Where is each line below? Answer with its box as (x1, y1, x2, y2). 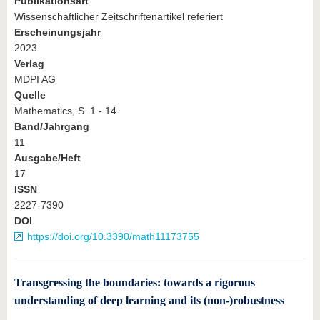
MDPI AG (14, 74, 56, 86)
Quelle (14, 89, 46, 101)
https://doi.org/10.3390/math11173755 (27, 231, 199, 243)
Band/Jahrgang (14, 121, 89, 133)
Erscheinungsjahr (14, 26, 101, 39)
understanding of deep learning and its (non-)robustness (14, 294, 284, 307)
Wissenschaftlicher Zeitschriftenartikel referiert (14, 11, 223, 23)
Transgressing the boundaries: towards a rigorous (14, 276, 255, 289)
